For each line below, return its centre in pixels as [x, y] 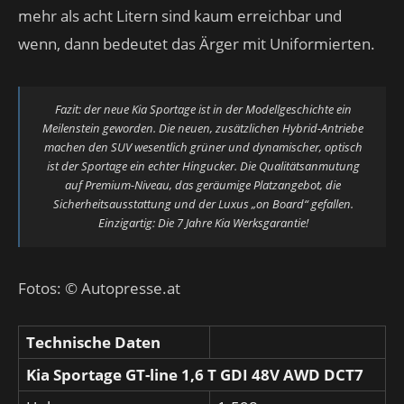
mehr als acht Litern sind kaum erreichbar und [180, 16]
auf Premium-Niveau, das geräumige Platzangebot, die [203, 185]
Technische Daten [93, 342]
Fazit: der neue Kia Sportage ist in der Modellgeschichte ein [203, 109]
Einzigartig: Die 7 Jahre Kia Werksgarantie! [203, 223]
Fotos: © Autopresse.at [99, 288]
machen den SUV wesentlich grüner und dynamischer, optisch [203, 147]
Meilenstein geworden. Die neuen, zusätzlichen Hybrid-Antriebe [203, 128]
